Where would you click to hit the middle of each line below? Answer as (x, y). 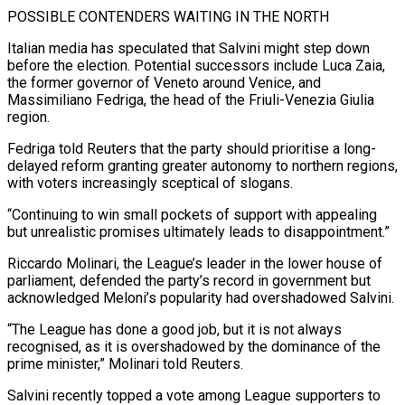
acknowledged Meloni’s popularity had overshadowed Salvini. (201, 297)
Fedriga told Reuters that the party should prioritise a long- (192, 148)
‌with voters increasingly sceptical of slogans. (150, 183)
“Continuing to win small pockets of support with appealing (192, 214)
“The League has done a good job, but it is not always (174, 329)
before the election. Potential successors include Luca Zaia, (196, 65)
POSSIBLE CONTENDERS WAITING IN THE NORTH (168, 16)
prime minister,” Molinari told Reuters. (125, 363)
